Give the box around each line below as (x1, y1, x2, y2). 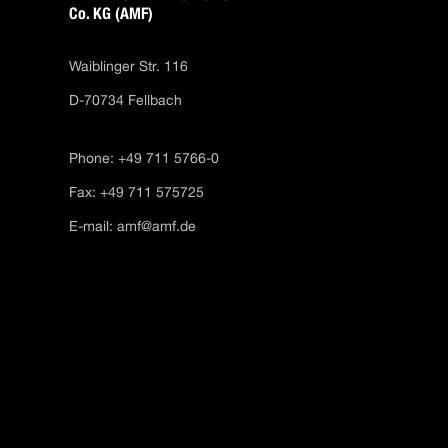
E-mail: (69, 218, 118, 234)
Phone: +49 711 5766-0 (69, 150, 220, 166)
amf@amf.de (117, 218, 197, 234)
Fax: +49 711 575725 (69, 184, 205, 200)
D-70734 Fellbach (69, 92, 187, 108)
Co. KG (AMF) (69, 4, 154, 23)
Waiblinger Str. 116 (69, 58, 189, 74)
